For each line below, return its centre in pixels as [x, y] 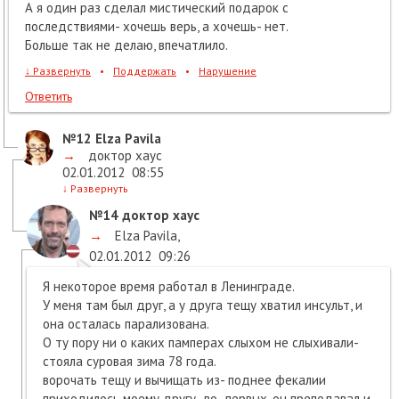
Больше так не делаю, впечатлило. [126, 45]
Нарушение [228, 70]
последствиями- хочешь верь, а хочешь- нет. [157, 26]
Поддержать [145, 70]
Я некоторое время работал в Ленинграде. [169, 286]
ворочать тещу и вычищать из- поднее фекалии [184, 379]
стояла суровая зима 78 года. [130, 361]
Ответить [49, 96]
